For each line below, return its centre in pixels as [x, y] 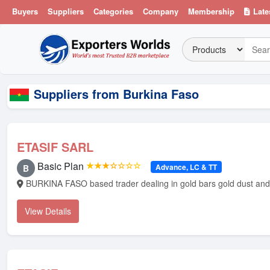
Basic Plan [61, 166]
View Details [48, 211]
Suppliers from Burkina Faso [116, 94]
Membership [211, 11]
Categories [113, 11]
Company [161, 11]
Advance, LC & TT [186, 167]
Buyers [25, 11]
